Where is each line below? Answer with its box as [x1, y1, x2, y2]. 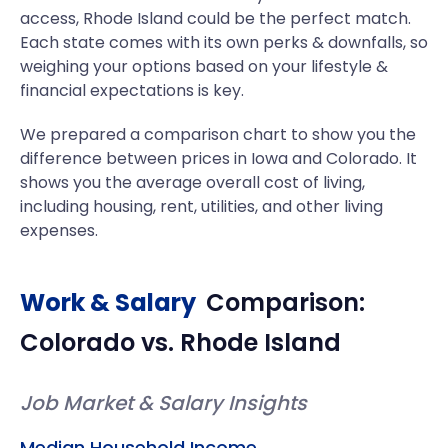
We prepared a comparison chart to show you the [20, 123, 416, 146]
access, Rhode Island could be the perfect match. [20, 7, 411, 30]
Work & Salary [20, 286, 196, 319]
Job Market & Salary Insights [20, 389, 307, 417]
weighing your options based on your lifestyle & [20, 55, 388, 78]
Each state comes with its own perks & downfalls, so [20, 31, 428, 54]
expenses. [20, 219, 98, 242]
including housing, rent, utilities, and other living [20, 195, 383, 218]
